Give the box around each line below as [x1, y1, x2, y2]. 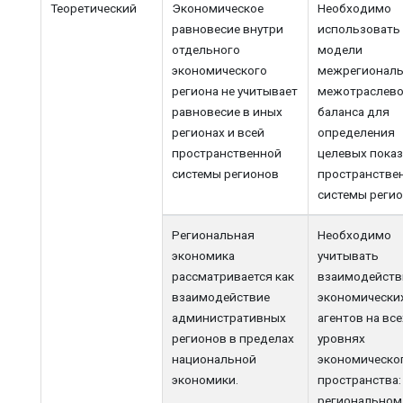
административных [172, 309, 287, 325]
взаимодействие [172, 289, 271, 304]
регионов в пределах [172, 330, 295, 345]
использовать [318, 21, 401, 36]
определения [318, 124, 396, 139]
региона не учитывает [172, 83, 299, 98]
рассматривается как [172, 268, 295, 283]
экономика [172, 247, 236, 263]
